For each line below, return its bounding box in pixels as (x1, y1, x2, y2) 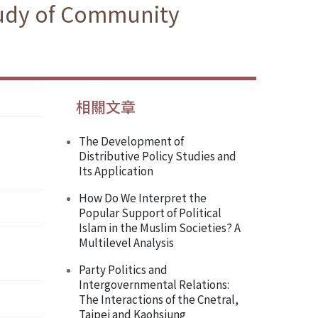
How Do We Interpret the (79, 190, 207, 206)
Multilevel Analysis (79, 234, 174, 251)
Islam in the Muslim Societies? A (79, 219, 241, 236)
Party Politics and (79, 261, 168, 278)
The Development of (79, 133, 184, 149)
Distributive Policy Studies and (79, 148, 236, 164)
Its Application (79, 163, 153, 179)
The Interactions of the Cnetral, (79, 291, 238, 307)
